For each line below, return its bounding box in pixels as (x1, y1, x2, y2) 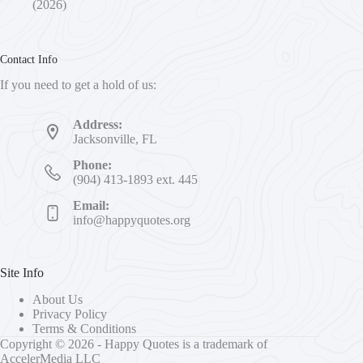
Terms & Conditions (32, 322, 136, 336)
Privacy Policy (32, 307, 107, 322)
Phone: (73, 158, 112, 173)
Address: (73, 117, 122, 132)
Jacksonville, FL (73, 132, 157, 147)
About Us (32, 293, 83, 307)
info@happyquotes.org (73, 213, 190, 228)
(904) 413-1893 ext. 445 (73, 173, 198, 187)
